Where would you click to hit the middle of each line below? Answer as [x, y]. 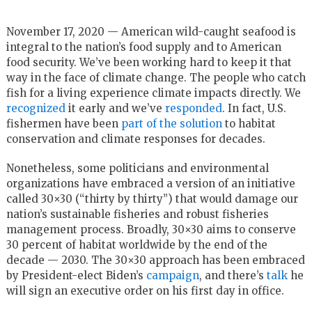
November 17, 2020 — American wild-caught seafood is [151, 31]
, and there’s [233, 275]
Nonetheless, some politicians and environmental [137, 168]
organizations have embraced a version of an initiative [150, 183]
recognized [36, 108]
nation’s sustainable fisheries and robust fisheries [137, 214]
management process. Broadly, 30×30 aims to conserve [151, 229]
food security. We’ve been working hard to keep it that [149, 62]
